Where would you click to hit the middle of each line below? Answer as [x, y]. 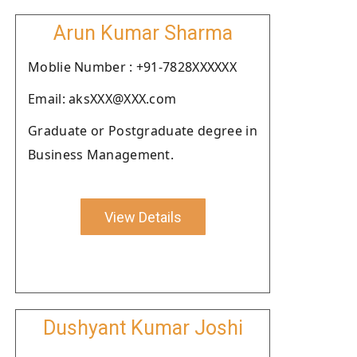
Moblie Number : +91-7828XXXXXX [132, 67]
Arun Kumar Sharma [143, 33]
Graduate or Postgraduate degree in [143, 131]
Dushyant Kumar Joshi [143, 328]
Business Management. [101, 155]
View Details [143, 217]
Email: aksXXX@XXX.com [102, 99]
